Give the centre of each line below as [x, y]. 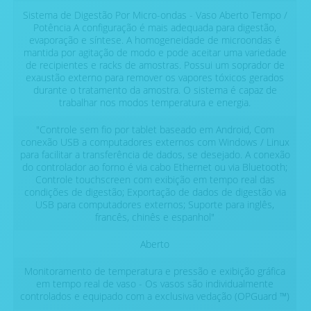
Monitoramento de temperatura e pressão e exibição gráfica [155, 271]
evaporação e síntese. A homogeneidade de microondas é [155, 40]
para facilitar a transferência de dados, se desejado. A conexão [155, 155]
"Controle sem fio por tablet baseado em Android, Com [155, 130]
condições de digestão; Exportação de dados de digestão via [155, 192]
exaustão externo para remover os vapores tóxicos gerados [155, 78]
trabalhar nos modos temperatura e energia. [155, 103]
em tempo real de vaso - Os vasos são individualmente [155, 284]
